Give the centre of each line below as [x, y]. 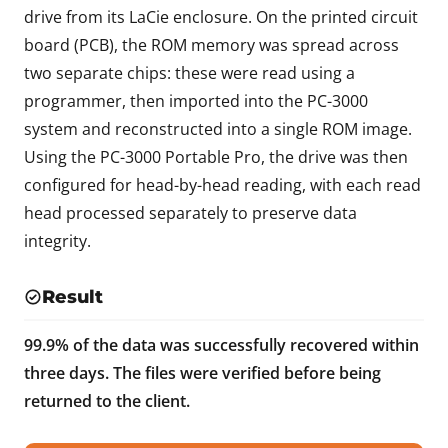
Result [72, 296]
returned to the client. [107, 401]
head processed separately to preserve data [190, 213]
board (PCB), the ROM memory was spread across [211, 45]
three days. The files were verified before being [202, 373]
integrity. [57, 241]
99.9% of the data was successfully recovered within [221, 345]
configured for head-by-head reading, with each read [222, 185]
